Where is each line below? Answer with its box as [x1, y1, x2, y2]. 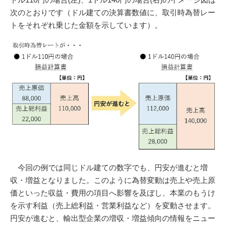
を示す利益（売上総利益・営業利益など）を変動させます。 [10, 201, 215, 210]
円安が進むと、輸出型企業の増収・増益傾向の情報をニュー [10, 213, 215, 222]
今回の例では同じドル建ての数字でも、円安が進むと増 [10, 163, 208, 172]
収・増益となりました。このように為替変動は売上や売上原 [10, 175, 215, 184]
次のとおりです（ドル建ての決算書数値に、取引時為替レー [10, 8, 215, 17]
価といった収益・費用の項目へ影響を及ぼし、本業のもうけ [10, 188, 215, 197]
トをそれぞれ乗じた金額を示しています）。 [10, 21, 162, 30]
